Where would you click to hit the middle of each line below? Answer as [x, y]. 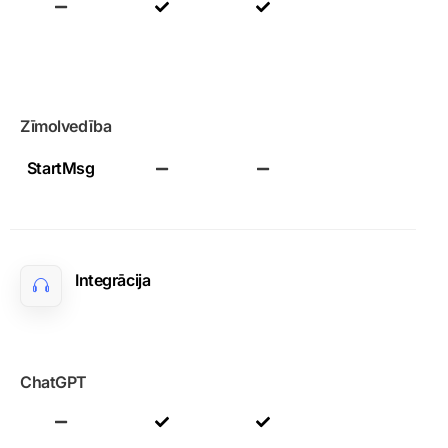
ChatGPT [53, 382]
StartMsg [60, 168]
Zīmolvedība [66, 126]
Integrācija [113, 280]
